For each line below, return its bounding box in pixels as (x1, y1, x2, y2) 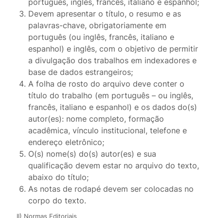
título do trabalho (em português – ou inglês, (28, 91, 193, 101)
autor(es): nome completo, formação (28, 114, 164, 124)
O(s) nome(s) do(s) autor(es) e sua (28, 149, 156, 159)
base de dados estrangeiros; (28, 67, 133, 77)
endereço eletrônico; (28, 137, 104, 147)
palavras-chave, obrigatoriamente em (28, 20, 166, 31)
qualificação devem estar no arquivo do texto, (28, 161, 199, 171)
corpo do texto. (28, 196, 86, 206)
